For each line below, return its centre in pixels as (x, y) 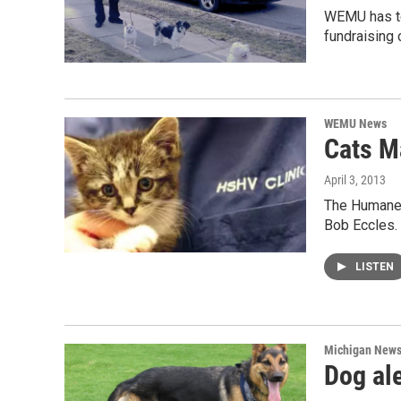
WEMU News (355, 124)
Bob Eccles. (361, 226)
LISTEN (375, 267)
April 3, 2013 (355, 180)
